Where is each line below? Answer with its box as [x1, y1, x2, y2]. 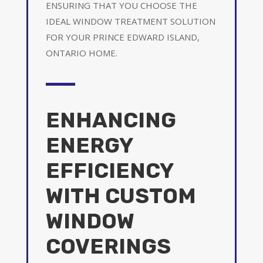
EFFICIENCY [45, 157, 173, 183]
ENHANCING [45, 107, 176, 133]
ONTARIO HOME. [45, 46, 117, 59]
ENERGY [45, 132, 133, 158]
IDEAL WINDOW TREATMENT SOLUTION [45, 15, 215, 27]
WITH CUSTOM [45, 183, 195, 208]
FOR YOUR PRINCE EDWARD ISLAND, [45, 31, 200, 43]
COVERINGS [45, 233, 171, 259]
